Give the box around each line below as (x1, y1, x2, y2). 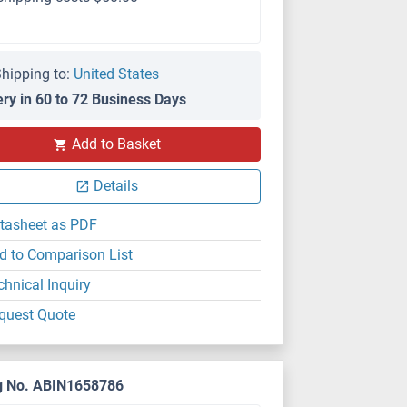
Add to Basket (71, 135, 161, 153)
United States (74, 65, 160, 83)
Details (94, 177, 139, 194)
